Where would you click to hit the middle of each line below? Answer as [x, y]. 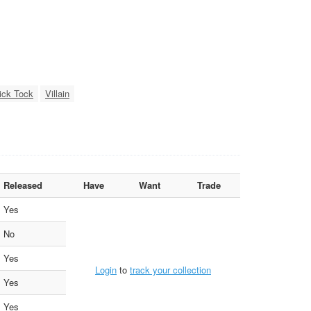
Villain [57, 93]
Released [23, 185]
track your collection [170, 270]
